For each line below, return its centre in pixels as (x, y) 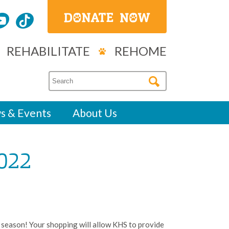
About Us (95, 112)
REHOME (141, 51)
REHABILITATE (48, 51)
